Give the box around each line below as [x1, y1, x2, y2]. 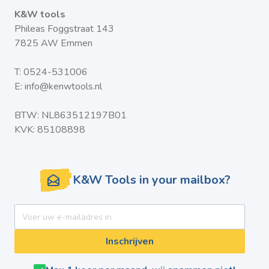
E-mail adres [128, 204, 182, 217]
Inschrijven [106, 235, 154, 248]
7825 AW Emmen [14, 37, 92, 50]
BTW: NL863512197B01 [14, 109, 127, 122]
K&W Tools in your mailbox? [72, 172, 231, 188]
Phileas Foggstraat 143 [14, 22, 114, 35]
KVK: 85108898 [14, 123, 85, 136]
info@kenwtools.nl [25, 80, 102, 93]
